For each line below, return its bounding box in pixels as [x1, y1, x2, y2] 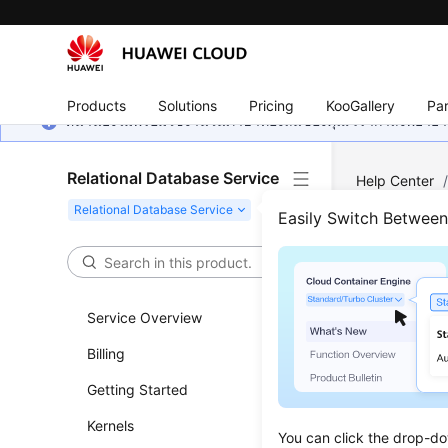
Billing [87, 345, 126, 362]
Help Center [356, 172, 435, 189]
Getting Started [87, 381, 189, 398]
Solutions [158, 96, 218, 114]
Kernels [87, 417, 135, 434]
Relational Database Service [67, 168, 280, 188]
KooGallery [326, 96, 396, 114]
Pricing [249, 96, 295, 114]
